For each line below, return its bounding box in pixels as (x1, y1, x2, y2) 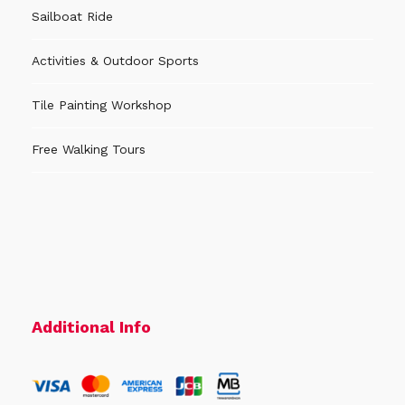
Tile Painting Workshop (32, 98, 172, 113)
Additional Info (32, 317, 151, 337)
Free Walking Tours (32, 142, 146, 157)
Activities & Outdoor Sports (32, 53, 199, 69)
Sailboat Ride (32, 9, 113, 24)
